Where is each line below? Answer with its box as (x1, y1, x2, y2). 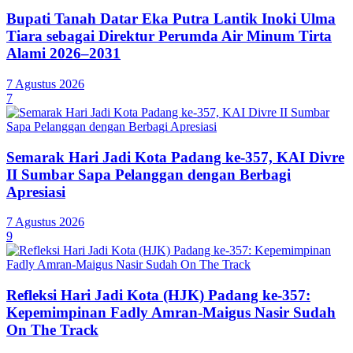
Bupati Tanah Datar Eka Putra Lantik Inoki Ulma (6, 10, 336, 28)
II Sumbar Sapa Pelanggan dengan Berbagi (6, 165, 291, 183)
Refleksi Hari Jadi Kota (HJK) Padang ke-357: (6, 287, 310, 304)
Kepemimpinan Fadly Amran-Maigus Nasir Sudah (6, 304, 336, 321)
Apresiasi (6, 183, 65, 200)
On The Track (6, 321, 98, 339)
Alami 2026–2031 (6, 45, 121, 62)
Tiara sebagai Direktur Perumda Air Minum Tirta (6, 28, 332, 45)
